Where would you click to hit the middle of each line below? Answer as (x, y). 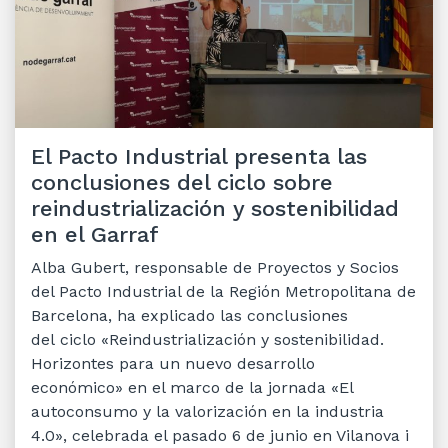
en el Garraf (95, 234)
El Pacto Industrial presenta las (199, 156)
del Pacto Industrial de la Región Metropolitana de (223, 291)
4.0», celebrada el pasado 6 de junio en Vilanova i (220, 435)
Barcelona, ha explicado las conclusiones (189, 315)
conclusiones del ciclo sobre (182, 182)
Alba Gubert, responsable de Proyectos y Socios (215, 267)
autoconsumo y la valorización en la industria (207, 411)
